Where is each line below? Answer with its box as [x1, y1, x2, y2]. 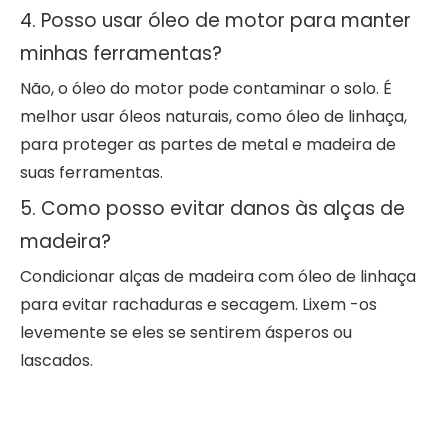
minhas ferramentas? [20, 39, 222, 67]
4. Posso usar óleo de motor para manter [20, 6, 411, 34]
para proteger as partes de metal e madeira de [20, 132, 396, 156]
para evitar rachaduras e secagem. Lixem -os [20, 292, 377, 316]
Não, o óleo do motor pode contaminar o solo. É [20, 76, 392, 100]
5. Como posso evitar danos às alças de [20, 194, 405, 222]
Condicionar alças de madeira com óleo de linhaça [20, 264, 416, 288]
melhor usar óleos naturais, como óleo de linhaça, [20, 104, 407, 128]
